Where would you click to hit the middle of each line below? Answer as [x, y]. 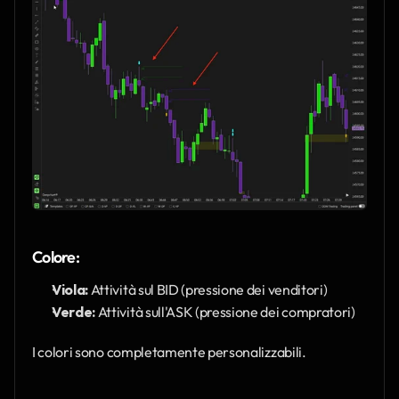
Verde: [74, 311]
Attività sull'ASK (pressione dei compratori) [225, 311]
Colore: [56, 256]
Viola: [70, 289]
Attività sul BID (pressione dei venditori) [208, 289]
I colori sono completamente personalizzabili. [169, 351]
